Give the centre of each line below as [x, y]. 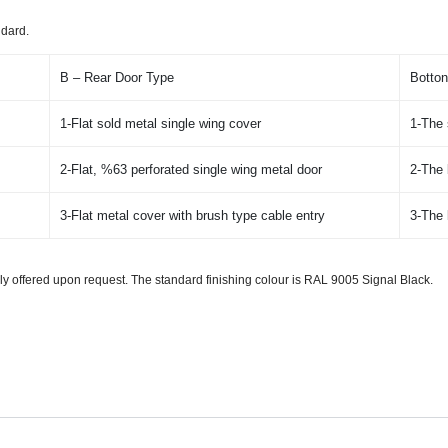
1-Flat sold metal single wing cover [160, 123]
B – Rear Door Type [116, 77]
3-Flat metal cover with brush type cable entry [192, 215]
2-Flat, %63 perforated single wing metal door [190, 169]
